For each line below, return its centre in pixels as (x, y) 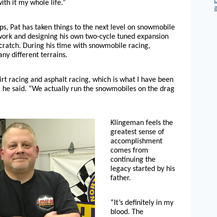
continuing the (133, 160)
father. (121, 178)
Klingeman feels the (142, 123)
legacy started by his (143, 169)
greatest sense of (137, 132)
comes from (129, 150)
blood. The (127, 212)
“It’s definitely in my (142, 203)
